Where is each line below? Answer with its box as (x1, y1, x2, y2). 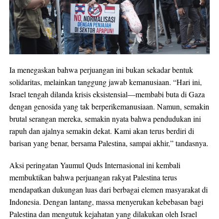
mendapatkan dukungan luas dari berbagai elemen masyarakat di (9, 184, 208, 195)
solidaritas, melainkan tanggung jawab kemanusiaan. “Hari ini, (9, 77, 202, 88)
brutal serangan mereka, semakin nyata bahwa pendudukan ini (9, 113, 201, 124)
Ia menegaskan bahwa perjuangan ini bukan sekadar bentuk (9, 65, 193, 75)
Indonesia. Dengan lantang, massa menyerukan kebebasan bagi (9, 197, 203, 207)
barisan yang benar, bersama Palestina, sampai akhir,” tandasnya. (9, 138, 208, 149)
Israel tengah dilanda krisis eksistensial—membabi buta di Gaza (9, 89, 205, 100)
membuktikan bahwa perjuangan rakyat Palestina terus (9, 172, 177, 183)
